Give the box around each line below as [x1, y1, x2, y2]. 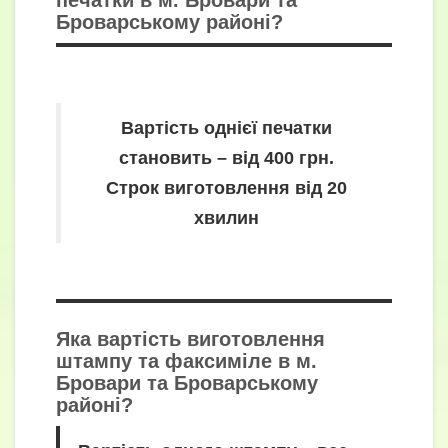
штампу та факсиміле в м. [56, 349, 317, 372]
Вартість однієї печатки [121, 118, 332, 139]
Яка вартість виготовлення [56, 327, 325, 350]
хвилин [194, 208, 259, 229]
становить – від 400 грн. [119, 148, 334, 169]
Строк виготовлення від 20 [106, 178, 347, 199]
